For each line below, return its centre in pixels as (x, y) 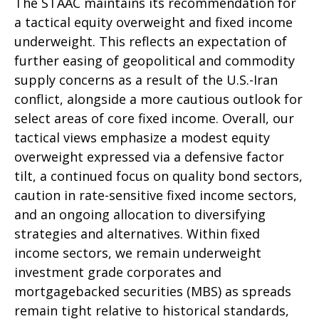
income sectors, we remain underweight (138, 253)
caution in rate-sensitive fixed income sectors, (156, 195)
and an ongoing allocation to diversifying (140, 215)
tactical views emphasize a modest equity (142, 138)
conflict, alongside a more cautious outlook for (158, 99)
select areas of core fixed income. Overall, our (154, 119)
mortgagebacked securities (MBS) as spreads (153, 292)
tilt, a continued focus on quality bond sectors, (158, 176)
